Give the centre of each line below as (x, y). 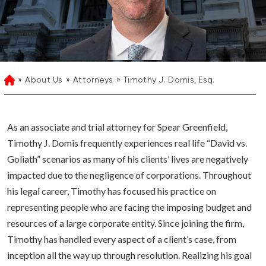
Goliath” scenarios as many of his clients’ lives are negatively (128, 159)
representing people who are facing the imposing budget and (129, 207)
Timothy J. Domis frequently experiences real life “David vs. (127, 143)
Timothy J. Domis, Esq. (169, 80)
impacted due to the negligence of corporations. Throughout (129, 175)
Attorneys (93, 80)
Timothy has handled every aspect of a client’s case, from (122, 239)
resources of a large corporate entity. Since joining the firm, (126, 223)
